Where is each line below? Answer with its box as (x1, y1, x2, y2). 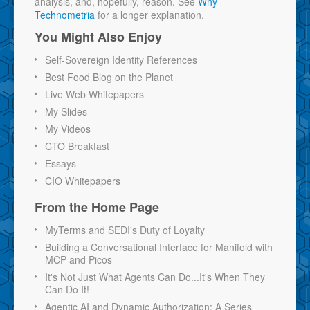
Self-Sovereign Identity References (45, 52, 197, 66)
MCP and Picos (45, 252, 112, 266)
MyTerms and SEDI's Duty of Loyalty (45, 222, 205, 237)
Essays (45, 156, 76, 170)
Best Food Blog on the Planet (45, 69, 173, 84)
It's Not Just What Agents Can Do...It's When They (45, 269, 265, 284)
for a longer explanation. (95, 7, 204, 21)
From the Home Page (35, 197, 159, 216)
